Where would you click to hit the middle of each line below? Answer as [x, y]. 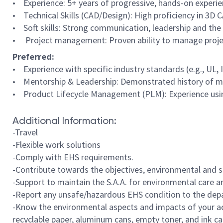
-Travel [26, 132]
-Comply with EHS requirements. [73, 157]
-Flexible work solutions [56, 145]
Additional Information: [64, 120]
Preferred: [33, 56]
